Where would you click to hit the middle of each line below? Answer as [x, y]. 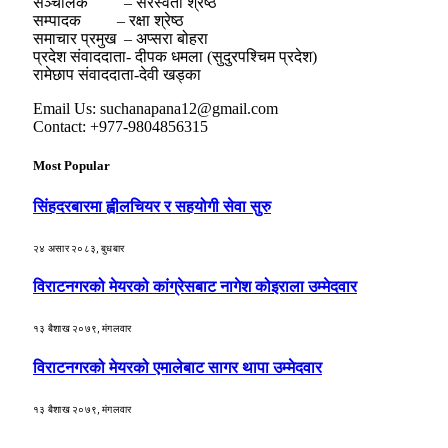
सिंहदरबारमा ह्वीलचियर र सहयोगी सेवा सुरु [152, 206]
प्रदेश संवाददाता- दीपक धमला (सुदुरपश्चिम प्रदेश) [175, 57]
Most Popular [71, 166]
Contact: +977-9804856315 [120, 127]
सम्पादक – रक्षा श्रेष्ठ [108, 21]
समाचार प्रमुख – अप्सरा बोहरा [120, 39]
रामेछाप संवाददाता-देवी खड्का [117, 75]
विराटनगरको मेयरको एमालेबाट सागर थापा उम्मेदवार [177, 367]
